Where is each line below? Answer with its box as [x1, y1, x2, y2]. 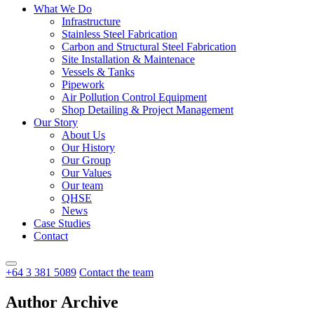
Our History [62, 142, 115, 153]
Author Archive [6, 292, 118, 311]
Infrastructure [62, 15, 121, 27]
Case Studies [34, 217, 90, 229]
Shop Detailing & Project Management [62, 104, 233, 116]
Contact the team [79, 266, 153, 278]
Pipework [62, 78, 104, 90]
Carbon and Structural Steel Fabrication [62, 41, 236, 53]
